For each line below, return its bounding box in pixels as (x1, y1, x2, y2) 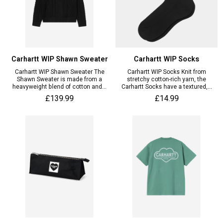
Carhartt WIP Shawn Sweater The (14, 67, 105, 76)
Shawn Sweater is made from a (17, 74, 102, 84)
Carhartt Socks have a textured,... (121, 82, 212, 91)
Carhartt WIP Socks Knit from (127, 67, 206, 76)
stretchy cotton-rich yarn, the (127, 74, 206, 84)
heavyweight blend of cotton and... (12, 82, 107, 91)
